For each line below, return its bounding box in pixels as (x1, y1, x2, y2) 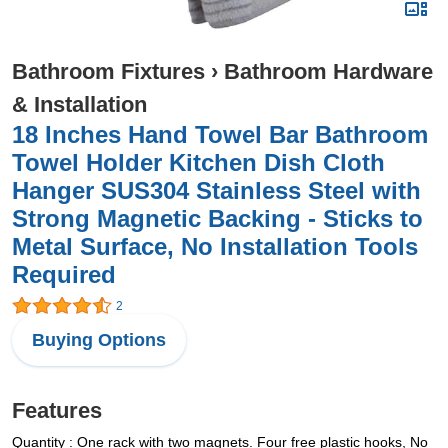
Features (12, 398, 102, 424)
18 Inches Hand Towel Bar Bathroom (12, 121, 428, 148)
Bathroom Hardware (224, 59, 433, 84)
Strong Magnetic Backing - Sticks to (12, 205, 423, 232)
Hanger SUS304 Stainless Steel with (12, 177, 421, 204)
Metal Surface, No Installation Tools (12, 233, 418, 260)
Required (12, 261, 116, 288)
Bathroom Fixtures (12, 59, 205, 84)
